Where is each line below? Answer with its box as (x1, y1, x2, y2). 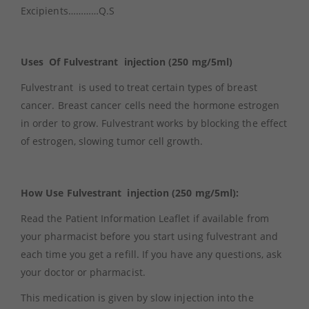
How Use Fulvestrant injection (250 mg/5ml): (21, 186, 239, 199)
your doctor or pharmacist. (21, 265, 146, 279)
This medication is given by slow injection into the (21, 290, 254, 304)
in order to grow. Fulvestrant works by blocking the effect (21, 117, 288, 130)
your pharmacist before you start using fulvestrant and (21, 229, 278, 243)
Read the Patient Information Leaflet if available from (21, 211, 269, 225)
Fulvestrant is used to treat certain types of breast (21, 81, 257, 94)
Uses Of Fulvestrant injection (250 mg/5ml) (21, 55, 233, 69)
